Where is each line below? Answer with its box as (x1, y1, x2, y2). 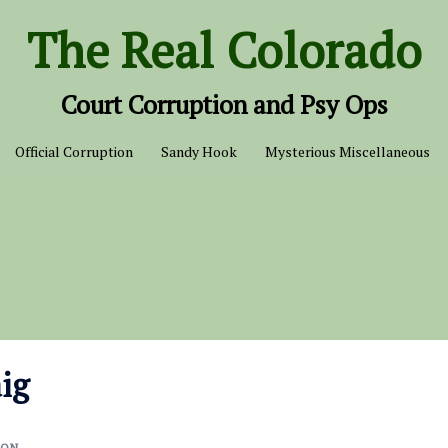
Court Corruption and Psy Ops (60, 88, 388, 121)
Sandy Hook (160, 142, 237, 161)
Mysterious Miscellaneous (264, 142, 430, 161)
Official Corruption (14, 142, 133, 161)
